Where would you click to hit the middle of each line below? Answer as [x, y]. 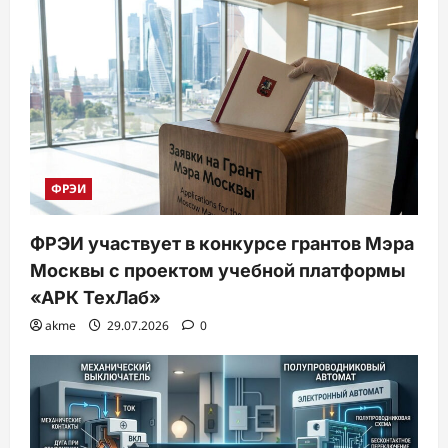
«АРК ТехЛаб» [95, 298]
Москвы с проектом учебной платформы [218, 271]
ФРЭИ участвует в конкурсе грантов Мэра [222, 244]
